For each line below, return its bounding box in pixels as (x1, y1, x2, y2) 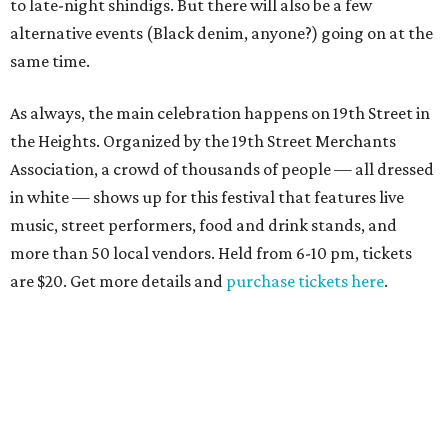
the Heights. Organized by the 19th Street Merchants (10, 130, 396, 151)
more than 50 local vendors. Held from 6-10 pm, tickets (10, 242, 412, 263)
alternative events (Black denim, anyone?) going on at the (10, 22, 433, 43)
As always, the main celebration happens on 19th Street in (10, 102, 430, 123)
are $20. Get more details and (10, 270, 226, 291)
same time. (10, 50, 90, 71)
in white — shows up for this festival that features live (10, 186, 404, 207)
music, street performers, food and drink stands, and (10, 214, 397, 235)
